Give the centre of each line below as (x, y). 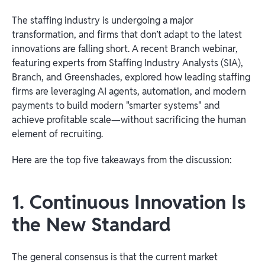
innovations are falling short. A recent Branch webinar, (125, 49)
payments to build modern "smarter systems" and (116, 106)
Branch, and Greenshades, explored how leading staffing (131, 77)
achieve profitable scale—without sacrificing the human (129, 120)
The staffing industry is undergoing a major (103, 21)
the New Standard (91, 225)
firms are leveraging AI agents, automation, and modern (129, 92)
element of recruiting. (57, 134)
